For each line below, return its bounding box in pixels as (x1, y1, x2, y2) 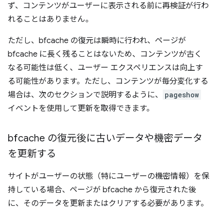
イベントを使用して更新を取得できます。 (8, 103, 154, 113)
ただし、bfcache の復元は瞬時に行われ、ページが (8, 35, 186, 46)
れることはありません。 (8, 14, 93, 24)
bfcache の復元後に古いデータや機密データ (8, 132, 202, 144)
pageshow (165, 90, 199, 99)
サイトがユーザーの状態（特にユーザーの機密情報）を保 (8, 171, 209, 181)
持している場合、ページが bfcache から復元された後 (8, 185, 196, 195)
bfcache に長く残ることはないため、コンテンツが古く (8, 49, 202, 59)
